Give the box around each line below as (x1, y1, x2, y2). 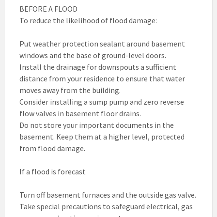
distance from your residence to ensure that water (19, 73, 185, 83)
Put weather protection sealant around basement (19, 38, 185, 48)
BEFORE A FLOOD (19, 3, 77, 14)
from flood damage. (19, 143, 85, 153)
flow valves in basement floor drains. (19, 108, 141, 118)
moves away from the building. (19, 85, 121, 95)
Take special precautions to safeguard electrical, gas (19, 201, 193, 211)
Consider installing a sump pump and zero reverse (19, 96, 184, 107)
